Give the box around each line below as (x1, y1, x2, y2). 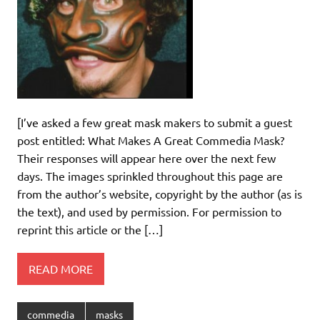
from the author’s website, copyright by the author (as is (17, 186, 302, 201)
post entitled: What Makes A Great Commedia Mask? (17, 133, 284, 148)
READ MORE (29, 261, 93, 276)
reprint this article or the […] (17, 222, 163, 237)
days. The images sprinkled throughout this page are (17, 169, 283, 184)
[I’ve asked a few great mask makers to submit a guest (17, 115, 292, 130)
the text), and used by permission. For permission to (17, 204, 281, 219)
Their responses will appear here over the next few (17, 151, 276, 166)
